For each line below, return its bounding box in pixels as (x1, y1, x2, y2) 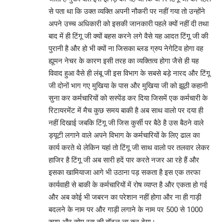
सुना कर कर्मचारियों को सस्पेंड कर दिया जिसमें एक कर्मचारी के (49, 93, 208, 103)
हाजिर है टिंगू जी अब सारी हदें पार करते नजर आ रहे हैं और (49, 155, 199, 165)
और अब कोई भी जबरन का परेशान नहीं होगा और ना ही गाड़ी (49, 192, 201, 202)
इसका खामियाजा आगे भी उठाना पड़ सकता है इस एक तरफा (49, 167, 200, 177)
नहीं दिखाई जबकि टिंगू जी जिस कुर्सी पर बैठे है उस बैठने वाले (49, 118, 204, 127)
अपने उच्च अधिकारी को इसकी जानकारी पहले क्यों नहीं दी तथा (49, 19, 209, 28)
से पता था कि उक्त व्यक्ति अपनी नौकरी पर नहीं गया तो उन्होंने (49, 6, 205, 16)
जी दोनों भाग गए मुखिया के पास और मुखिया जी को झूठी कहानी (49, 81, 208, 90)
